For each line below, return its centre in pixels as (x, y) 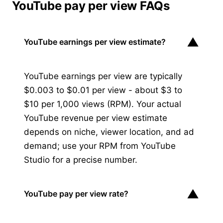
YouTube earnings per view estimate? (95, 42)
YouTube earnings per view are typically (103, 76)
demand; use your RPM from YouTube (100, 146)
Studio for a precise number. (81, 160)
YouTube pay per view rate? (76, 194)
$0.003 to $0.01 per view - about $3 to (103, 90)
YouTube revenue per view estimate (96, 118)
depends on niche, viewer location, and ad (109, 132)
